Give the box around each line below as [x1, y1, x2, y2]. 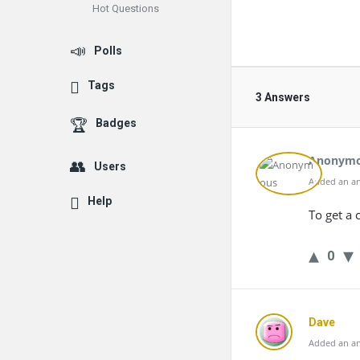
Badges [96, 117, 137, 129]
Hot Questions [92, 2, 159, 14]
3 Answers [256, 91, 310, 104]
